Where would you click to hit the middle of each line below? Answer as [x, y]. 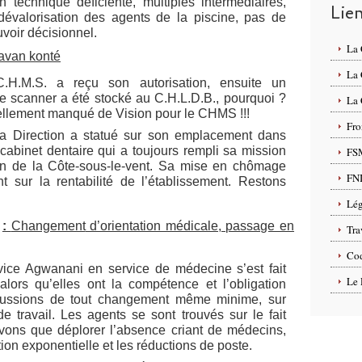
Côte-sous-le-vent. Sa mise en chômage [164, 166]
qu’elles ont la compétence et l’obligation [161, 284]
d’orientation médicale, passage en [190, 226]
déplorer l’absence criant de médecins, [172, 330]
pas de [262, 17]
